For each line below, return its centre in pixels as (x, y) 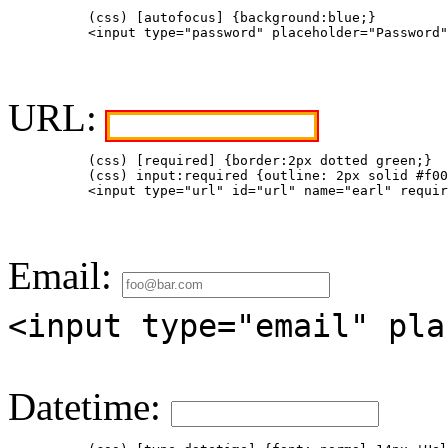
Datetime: (89, 407)
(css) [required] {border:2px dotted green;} (220, 161)
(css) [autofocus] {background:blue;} (200, 17)
